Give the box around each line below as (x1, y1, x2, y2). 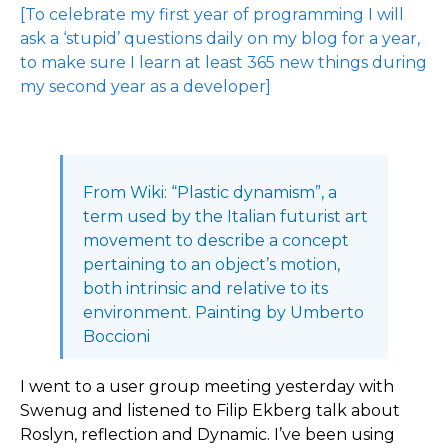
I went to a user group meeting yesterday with (20, 377, 394, 396)
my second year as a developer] (20, 77, 271, 96)
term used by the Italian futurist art (83, 207, 368, 226)
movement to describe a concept (83, 231, 349, 250)
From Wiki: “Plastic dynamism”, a (83, 183, 337, 202)
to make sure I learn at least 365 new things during (20, 53, 427, 72)
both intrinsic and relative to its (83, 279, 328, 298)
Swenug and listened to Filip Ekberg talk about (20, 401, 400, 420)
